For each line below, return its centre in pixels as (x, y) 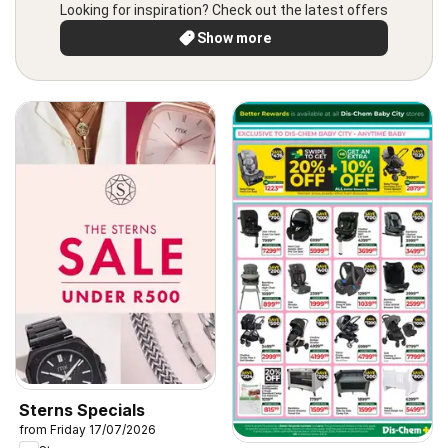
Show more (234, 37)
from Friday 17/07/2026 (87, 429)
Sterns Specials (82, 409)
